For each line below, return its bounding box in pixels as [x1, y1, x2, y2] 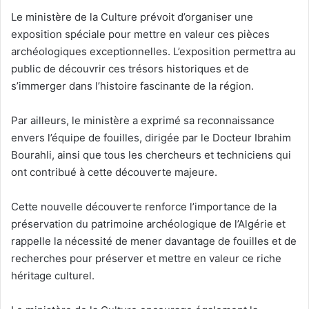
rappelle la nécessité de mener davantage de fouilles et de [11, 234, 297, 248]
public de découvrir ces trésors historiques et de [11, 61, 249, 75]
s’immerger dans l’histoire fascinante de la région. [11, 79, 254, 92]
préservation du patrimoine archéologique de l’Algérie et [11, 217, 286, 230]
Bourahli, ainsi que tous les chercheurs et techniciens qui [11, 148, 291, 161]
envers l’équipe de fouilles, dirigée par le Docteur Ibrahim [11, 130, 291, 144]
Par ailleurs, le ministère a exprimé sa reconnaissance [11, 113, 275, 127]
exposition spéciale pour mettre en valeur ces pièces [11, 27, 270, 41]
